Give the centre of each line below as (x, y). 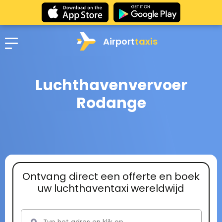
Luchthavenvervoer (111, 85)
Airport (119, 41)
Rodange (111, 103)
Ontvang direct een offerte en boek (111, 176)
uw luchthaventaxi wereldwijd (111, 188)
